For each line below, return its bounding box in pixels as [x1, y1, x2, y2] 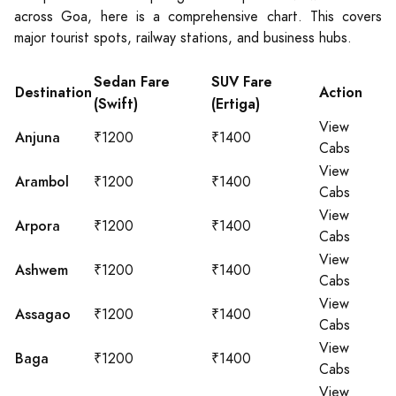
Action [319, 82, 362, 103]
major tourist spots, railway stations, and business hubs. [14, 28, 352, 48]
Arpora [15, 216, 60, 236]
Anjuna [15, 127, 60, 148]
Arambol [15, 171, 69, 192]
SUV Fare [211, 72, 272, 92]
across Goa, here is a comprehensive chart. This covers [14, 7, 382, 27]
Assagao [15, 304, 71, 324]
